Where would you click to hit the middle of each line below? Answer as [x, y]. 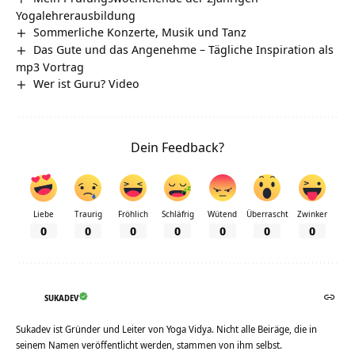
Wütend [222, 214]
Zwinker [312, 214]
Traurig [88, 214]
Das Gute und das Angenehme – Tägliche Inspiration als [184, 50]
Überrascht [267, 214]
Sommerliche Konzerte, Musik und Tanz [140, 32]
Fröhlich [133, 214]
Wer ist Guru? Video [87, 84]
